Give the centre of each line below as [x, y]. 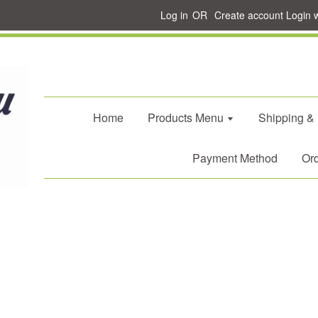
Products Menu [187, 117]
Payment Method [235, 158]
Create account [249, 15]
